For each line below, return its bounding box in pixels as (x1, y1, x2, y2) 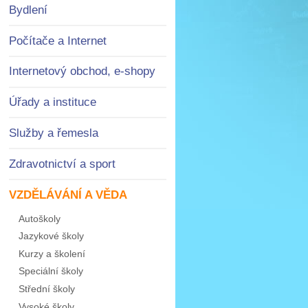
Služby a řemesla (8, 126, 98, 140)
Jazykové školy (18, 230, 84, 242)
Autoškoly (18, 212, 60, 224)
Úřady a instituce (8, 96, 96, 109)
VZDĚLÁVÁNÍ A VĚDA (8, 188, 127, 201)
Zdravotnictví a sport (8, 157, 115, 170)
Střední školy (18, 283, 75, 294)
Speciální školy (18, 265, 83, 277)
